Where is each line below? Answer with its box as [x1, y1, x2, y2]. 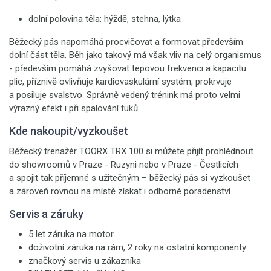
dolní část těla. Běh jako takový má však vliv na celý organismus [9, 50, 261, 60]
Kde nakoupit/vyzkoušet [9, 125, 128, 137]
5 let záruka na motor [28, 229, 114, 240]
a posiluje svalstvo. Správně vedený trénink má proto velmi [9, 90, 240, 100]
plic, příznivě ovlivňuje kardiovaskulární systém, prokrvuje [9, 76, 232, 87]
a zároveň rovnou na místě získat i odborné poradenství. [9, 186, 232, 197]
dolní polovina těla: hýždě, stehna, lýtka [28, 13, 181, 24]
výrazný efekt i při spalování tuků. [9, 103, 140, 114]
